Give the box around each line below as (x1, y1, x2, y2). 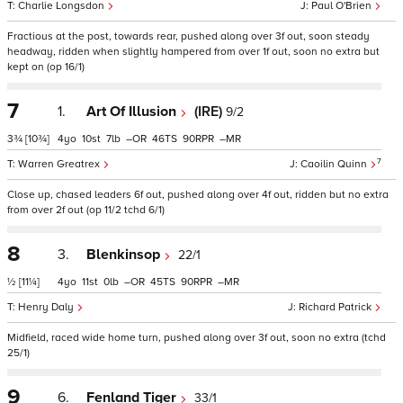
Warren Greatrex (18, 157, 103, 171)
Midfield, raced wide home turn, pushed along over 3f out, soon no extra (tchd (7, 331, 386, 345)
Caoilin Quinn (300, 157, 370, 171)
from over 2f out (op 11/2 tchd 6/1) (7, 203, 165, 217)
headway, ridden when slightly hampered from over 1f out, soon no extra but (7, 45, 380, 58)
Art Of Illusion (86, 103, 180, 121)
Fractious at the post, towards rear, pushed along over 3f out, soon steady (7, 30, 370, 43)
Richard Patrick (299, 300, 374, 314)
